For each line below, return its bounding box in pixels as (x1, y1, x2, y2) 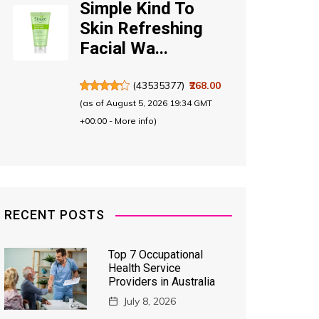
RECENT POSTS (4, 206, 105, 222)
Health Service (108, 261, 181, 275)
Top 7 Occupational (108, 247, 203, 261)
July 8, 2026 (122, 294, 176, 308)
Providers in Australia (108, 274, 215, 288)
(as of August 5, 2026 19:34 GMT (79, 97, 212, 108)
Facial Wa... (79, 38, 168, 58)
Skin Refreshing (79, 18, 203, 38)
